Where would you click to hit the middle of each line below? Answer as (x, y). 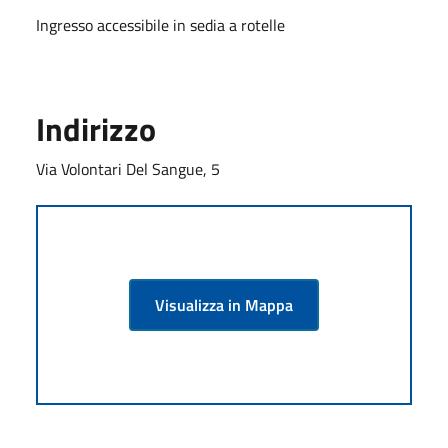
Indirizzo (96, 128)
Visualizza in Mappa (224, 304)
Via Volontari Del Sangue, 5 (128, 168)
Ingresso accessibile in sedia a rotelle (160, 24)
